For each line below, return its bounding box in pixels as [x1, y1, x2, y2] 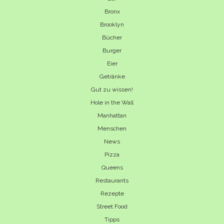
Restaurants [95, 177, 128, 184]
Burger [102, 47, 121, 54]
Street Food [96, 203, 127, 210]
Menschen [97, 125, 126, 132]
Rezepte [100, 190, 124, 197]
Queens [101, 164, 123, 171]
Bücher [102, 34, 122, 41]
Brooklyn [100, 21, 124, 28]
